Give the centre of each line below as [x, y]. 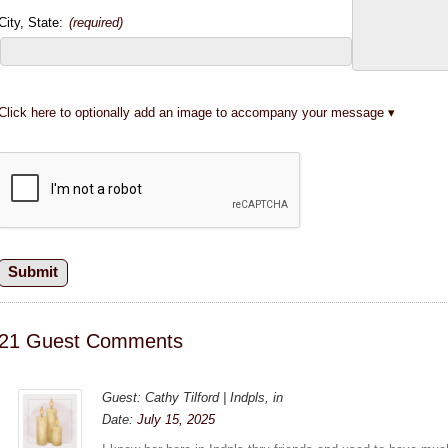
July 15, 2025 [176, 419]
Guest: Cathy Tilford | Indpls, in [193, 397]
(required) [96, 23]
